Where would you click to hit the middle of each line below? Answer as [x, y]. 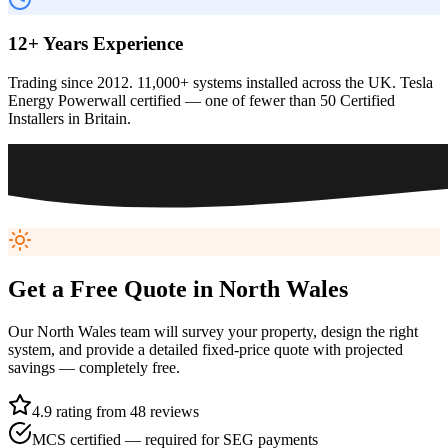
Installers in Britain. [69, 119]
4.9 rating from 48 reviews [115, 411]
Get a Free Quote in [113, 288]
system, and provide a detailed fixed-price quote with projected [205, 349]
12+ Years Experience [95, 44]
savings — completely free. [94, 367]
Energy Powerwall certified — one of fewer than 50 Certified [201, 101]
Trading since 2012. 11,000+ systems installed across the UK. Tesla [220, 83]
